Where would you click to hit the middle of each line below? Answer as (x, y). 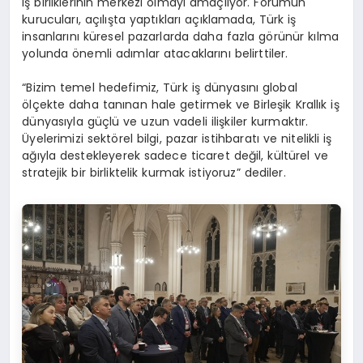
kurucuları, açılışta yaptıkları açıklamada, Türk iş (159, 20)
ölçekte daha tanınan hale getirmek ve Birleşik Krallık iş (181, 105)
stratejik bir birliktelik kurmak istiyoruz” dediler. (154, 173)
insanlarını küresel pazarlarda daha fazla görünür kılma (180, 37)
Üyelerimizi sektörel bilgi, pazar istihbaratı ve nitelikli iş (177, 139)
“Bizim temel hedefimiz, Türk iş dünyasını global (160, 88)
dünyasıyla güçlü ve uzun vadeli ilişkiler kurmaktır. (165, 122)
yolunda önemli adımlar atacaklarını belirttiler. (155, 54)
